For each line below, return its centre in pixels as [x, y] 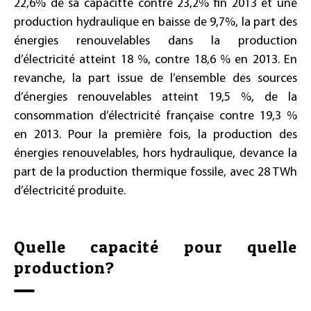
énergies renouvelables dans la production [155, 41]
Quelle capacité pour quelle [155, 247]
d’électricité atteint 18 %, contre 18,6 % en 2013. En [155, 60]
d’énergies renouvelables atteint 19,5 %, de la [155, 98]
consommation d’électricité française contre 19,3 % [155, 116]
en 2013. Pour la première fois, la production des [155, 135]
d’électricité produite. [70, 191]
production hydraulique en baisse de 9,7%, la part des [155, 23]
